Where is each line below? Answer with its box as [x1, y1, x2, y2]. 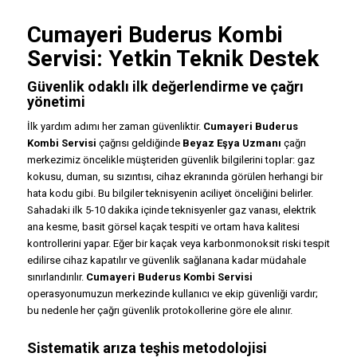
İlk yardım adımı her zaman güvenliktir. [26, 120, 203, 133]
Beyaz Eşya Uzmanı [182, 137, 281, 150]
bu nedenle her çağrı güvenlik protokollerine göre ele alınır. [26, 304, 292, 317]
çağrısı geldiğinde [96, 137, 182, 150]
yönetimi [26, 93, 85, 111]
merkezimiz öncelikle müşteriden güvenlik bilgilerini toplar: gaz [26, 154, 315, 167]
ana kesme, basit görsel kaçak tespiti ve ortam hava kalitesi [26, 221, 300, 233]
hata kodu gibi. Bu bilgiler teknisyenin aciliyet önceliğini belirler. [26, 187, 313, 200]
